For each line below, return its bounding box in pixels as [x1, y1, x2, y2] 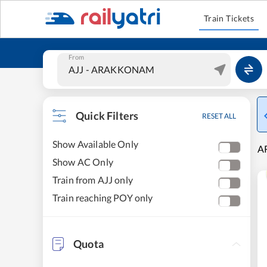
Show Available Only [52, 138, 138, 150]
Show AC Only [52, 156, 113, 167]
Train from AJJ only [52, 174, 133, 185]
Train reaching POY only [52, 192, 153, 203]
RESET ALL [202, 111, 236, 120]
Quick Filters [76, 109, 139, 122]
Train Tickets [203, 13, 254, 23]
